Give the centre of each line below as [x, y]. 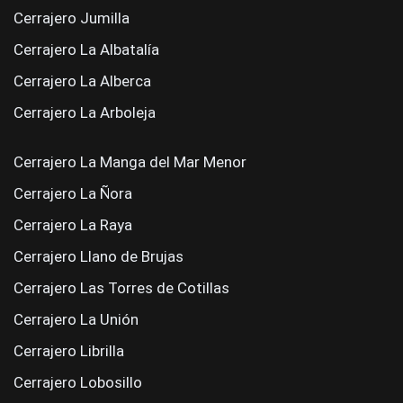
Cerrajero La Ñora [73, 193]
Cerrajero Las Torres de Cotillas [121, 288]
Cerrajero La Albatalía [86, 49]
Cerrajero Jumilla [72, 18]
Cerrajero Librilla [69, 351]
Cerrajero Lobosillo [78, 382]
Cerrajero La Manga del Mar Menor [130, 162]
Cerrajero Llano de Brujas [99, 256]
